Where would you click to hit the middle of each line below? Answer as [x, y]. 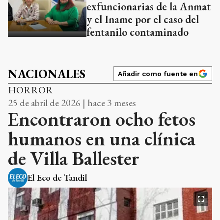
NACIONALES [47, 74]
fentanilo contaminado [137, 32]
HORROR [30, 90]
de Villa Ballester [74, 158]
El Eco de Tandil [57, 177]
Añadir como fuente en [158, 73]
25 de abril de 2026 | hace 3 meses [72, 102]
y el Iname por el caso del [143, 19]
